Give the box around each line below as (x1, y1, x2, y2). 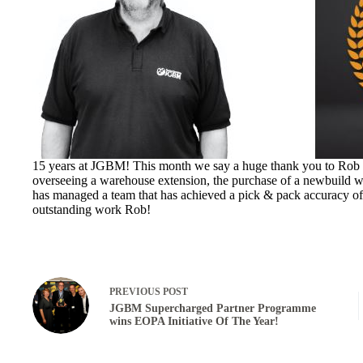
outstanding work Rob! (32, 203, 151, 216)
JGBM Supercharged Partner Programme (109, 301, 316, 314)
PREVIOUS (109, 285, 163, 297)
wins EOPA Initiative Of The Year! (109, 314, 279, 327)
